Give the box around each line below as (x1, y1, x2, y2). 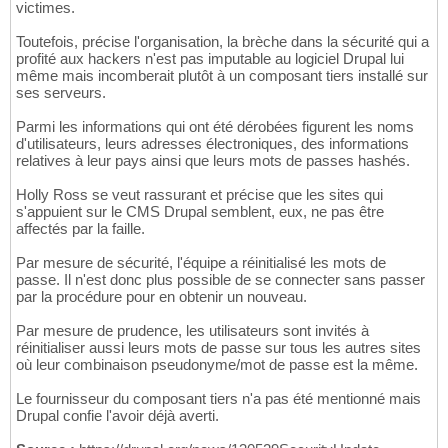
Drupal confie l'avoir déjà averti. (16, 407, 219, 425)
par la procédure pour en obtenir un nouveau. (16, 288, 307, 306)
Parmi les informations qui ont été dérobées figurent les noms (16, 118, 414, 136)
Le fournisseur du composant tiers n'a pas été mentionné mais (16, 390, 421, 408)
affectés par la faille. (16, 220, 145, 238)
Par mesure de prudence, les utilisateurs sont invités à (16, 322, 369, 340)
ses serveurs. (16, 84, 106, 102)
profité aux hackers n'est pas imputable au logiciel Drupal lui (16, 50, 404, 68)
